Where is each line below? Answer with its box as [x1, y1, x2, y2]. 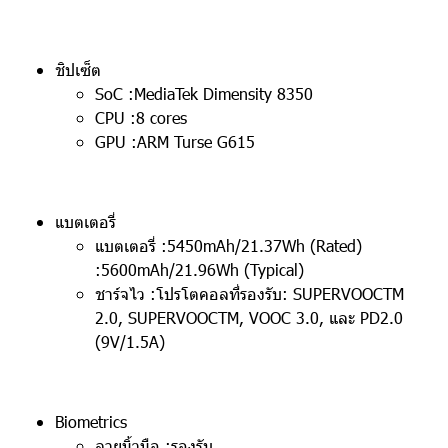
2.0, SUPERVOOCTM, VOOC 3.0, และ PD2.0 [95, 307, 403, 328]
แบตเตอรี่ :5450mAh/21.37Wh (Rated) [95, 235, 362, 256]
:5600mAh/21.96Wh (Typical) [95, 259, 304, 280]
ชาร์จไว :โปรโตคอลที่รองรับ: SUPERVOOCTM [95, 283, 404, 304]
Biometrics [55, 411, 127, 432]
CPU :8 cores [95, 107, 187, 128]
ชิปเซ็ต [55, 59, 101, 80]
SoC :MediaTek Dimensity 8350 [95, 83, 313, 104]
